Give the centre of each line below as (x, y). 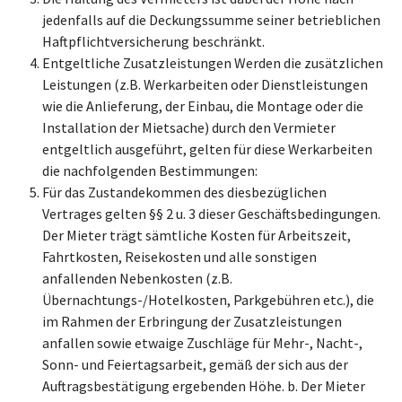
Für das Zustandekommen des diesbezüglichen (184, 192)
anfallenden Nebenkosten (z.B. (137, 278)
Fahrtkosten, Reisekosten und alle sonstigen (179, 257)
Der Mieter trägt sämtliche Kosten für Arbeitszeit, (197, 235)
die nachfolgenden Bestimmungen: (150, 170)
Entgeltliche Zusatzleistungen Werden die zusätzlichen (213, 63)
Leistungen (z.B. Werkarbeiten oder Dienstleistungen (205, 84)
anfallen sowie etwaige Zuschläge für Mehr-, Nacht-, (202, 343)
